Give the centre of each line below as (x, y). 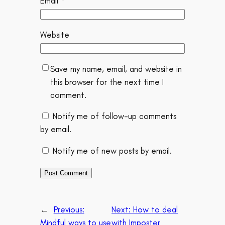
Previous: (69, 210)
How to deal (156, 210)
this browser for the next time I (107, 82)
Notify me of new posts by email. (112, 151)
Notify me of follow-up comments (114, 116)
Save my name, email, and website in (116, 69)
